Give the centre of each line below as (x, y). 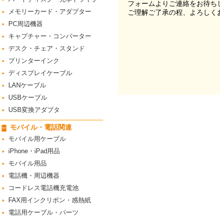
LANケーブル (27, 85)
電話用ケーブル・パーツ (43, 212)
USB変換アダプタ (34, 110)
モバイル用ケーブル (37, 139)
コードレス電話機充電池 (43, 188)
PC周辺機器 (26, 24)
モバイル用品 (27, 163)
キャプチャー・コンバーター (50, 36)
